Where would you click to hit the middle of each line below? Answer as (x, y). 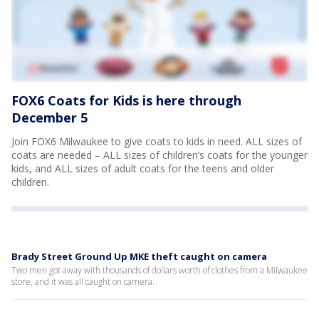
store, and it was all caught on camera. (83, 282)
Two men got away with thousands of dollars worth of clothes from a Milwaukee (159, 270)
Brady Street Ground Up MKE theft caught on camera (139, 256)
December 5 (49, 117)
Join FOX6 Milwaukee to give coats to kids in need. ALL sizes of (157, 141)
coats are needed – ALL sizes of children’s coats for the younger (159, 155)
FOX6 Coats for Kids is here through (126, 100)
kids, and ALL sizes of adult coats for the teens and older (143, 168)
